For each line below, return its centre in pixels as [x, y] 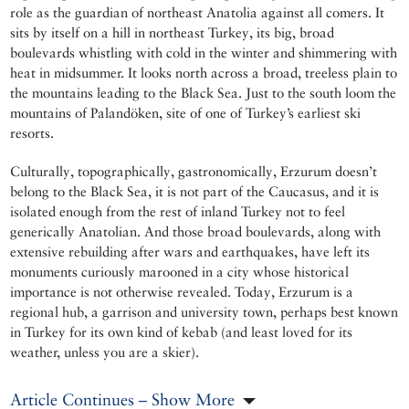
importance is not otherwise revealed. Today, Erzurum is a [182, 291]
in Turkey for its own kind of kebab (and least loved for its [182, 331]
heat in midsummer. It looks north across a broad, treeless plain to [204, 72]
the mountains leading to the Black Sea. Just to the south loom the [204, 92]
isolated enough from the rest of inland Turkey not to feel [178, 211]
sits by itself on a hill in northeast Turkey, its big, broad [173, 32]
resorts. [32, 132]
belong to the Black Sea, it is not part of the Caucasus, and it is [195, 191]
